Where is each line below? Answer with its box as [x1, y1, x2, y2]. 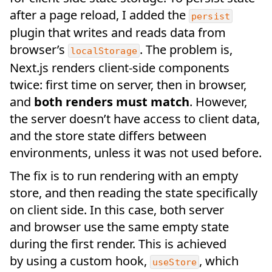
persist [191, 10, 231, 22]
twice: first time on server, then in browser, [10, 76, 246, 93]
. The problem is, [139, 41, 233, 58]
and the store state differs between [10, 127, 206, 144]
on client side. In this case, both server [10, 201, 224, 218]
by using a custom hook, [10, 252, 150, 269]
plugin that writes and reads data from [10, 24, 226, 41]
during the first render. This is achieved [10, 235, 226, 252]
